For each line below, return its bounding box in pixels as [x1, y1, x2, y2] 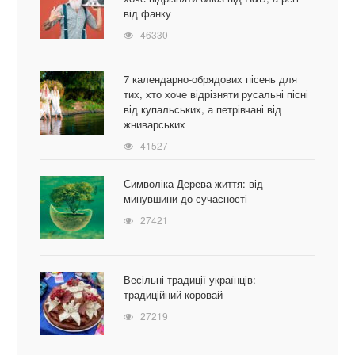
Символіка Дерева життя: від [123, 176, 263, 192]
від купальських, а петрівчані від [123, 101, 281, 117]
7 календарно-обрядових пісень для [123, 71, 297, 87]
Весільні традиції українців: [123, 272, 256, 288]
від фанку [123, 6, 171, 21]
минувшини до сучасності [123, 191, 247, 207]
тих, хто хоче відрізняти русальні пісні [123, 86, 308, 102]
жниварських [123, 116, 185, 132]
